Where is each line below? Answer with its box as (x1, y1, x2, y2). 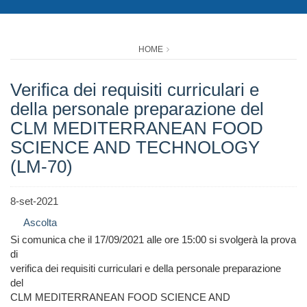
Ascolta (23, 217, 57, 229)
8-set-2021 (10, 195, 58, 208)
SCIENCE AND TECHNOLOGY (10, 137, 260, 158)
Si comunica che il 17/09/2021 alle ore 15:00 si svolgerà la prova (10, 234, 296, 246)
